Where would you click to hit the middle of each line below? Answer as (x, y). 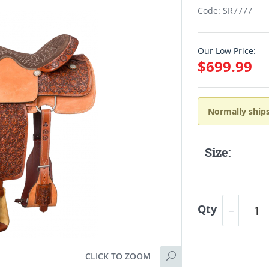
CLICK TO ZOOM (118, 256)
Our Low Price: (227, 51)
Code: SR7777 (225, 11)
